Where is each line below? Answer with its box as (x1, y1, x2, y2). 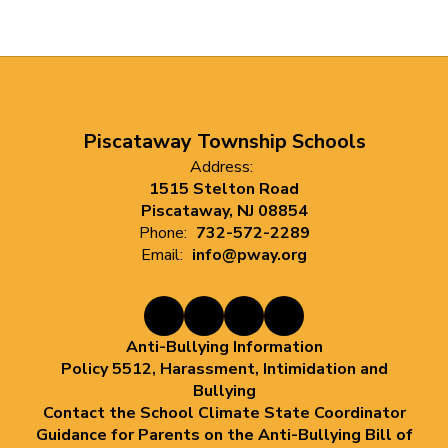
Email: (141, 244, 183, 266)
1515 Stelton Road (149, 178, 299, 200)
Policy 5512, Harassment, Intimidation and (60, 358, 388, 380)
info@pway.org (192, 244, 307, 266)
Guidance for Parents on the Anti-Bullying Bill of (35, 424, 413, 446)
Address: (190, 156, 253, 178)
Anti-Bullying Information (125, 336, 323, 358)
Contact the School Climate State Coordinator (42, 402, 406, 424)
